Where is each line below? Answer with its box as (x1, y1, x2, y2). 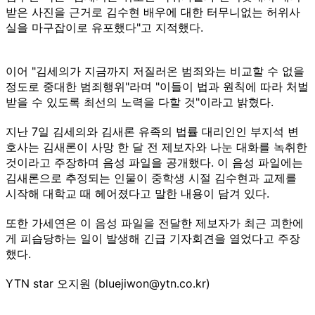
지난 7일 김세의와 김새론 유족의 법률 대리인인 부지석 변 (6, 124, 299, 139)
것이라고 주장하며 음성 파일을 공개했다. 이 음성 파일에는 (6, 155, 303, 169)
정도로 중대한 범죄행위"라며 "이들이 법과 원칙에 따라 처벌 (6, 79, 309, 94)
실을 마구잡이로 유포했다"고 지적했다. (6, 20, 203, 34)
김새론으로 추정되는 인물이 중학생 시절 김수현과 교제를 (6, 170, 297, 185)
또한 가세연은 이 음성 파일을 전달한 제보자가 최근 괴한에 (6, 215, 304, 230)
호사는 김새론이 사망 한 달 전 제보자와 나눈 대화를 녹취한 (6, 139, 307, 154)
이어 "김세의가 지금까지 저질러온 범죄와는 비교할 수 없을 (6, 63, 304, 78)
